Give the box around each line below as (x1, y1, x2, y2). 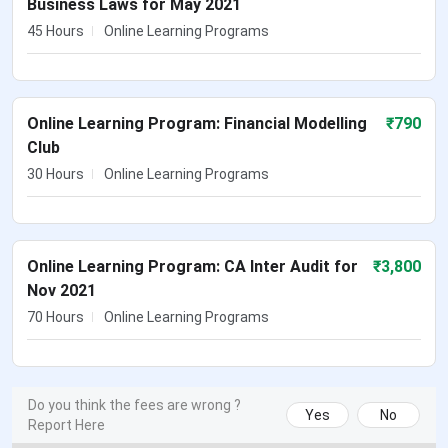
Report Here (28, 417, 105, 434)
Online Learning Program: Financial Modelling (27, 114, 367, 134)
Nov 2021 (27, 281, 96, 301)
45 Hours (27, 23, 84, 40)
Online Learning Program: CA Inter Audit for (27, 257, 358, 277)
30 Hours (27, 166, 84, 183)
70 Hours (27, 309, 84, 326)
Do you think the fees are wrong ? (28, 397, 241, 414)
